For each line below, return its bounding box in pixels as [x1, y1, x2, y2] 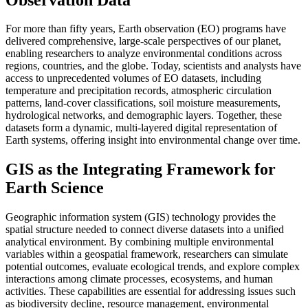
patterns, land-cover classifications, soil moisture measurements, [5, 97, 280, 109]
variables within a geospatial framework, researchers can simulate [5, 248, 288, 261]
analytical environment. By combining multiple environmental [5, 236, 274, 248]
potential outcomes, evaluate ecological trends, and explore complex [5, 261, 300, 273]
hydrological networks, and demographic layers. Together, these [5, 109, 282, 122]
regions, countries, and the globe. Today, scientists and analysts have [5, 60, 301, 72]
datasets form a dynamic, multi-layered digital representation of [5, 122, 277, 134]
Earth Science [5, 179, 104, 197]
